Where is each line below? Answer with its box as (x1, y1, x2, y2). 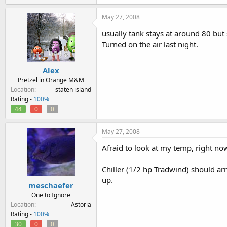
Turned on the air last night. (102, 39, 198, 49)
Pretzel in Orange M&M (18, 75, 84, 84)
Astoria (71, 200, 91, 209)
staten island (55, 85, 91, 94)
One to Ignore (31, 190, 70, 199)
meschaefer (28, 180, 73, 191)
